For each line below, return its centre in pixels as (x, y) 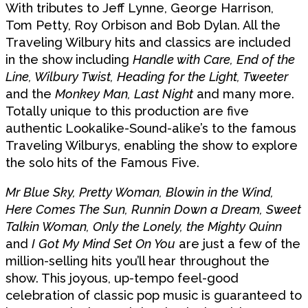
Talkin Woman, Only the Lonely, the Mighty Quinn (144, 227)
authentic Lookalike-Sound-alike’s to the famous (151, 128)
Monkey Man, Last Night (124, 93)
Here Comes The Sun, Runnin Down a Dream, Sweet (153, 210)
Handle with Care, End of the (214, 59)
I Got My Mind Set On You (103, 244)
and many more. (244, 93)
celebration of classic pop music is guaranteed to (154, 296)
